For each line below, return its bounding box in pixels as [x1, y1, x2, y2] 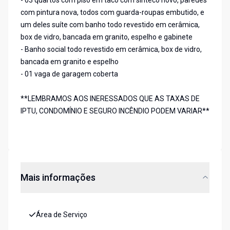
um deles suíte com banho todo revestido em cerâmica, [21, 21, 200, 29]
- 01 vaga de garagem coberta [21, 70, 118, 79]
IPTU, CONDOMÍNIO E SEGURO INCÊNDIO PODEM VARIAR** [21, 107, 209, 116]
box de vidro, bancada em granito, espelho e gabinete [21, 33, 193, 42]
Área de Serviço [36, 210, 87, 219]
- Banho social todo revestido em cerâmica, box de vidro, [21, 45, 202, 54]
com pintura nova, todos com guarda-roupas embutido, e [21, 8, 204, 17]
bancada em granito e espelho [21, 57, 119, 66]
